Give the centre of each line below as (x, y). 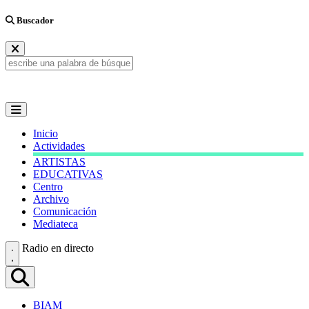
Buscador (34, 21)
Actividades (59, 146)
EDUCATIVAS (68, 175)
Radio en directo (58, 248)
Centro (48, 187)
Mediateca (56, 224)
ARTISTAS (59, 162)
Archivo (51, 199)
